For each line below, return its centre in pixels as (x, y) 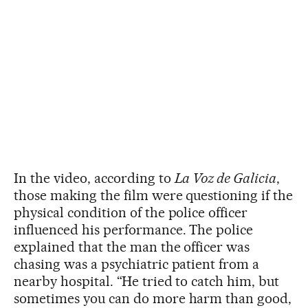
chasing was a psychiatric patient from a (137, 264)
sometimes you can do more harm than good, (153, 298)
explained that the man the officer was (132, 247)
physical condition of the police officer (131, 212)
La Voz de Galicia (225, 178)
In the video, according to (94, 178)
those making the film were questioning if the (154, 195)
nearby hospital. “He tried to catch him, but (147, 281)
